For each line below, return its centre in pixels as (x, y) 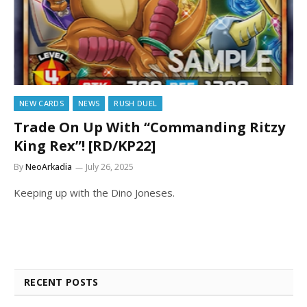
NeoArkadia (49, 167)
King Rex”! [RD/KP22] (85, 145)
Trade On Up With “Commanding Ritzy (149, 127)
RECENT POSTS (61, 282)
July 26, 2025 (110, 167)
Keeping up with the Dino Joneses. (94, 192)
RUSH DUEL (136, 103)
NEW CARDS (41, 103)
